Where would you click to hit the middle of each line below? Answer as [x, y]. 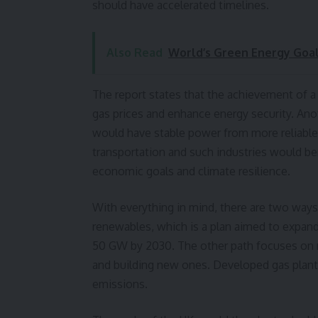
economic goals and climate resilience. [191, 171]
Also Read [135, 53]
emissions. [120, 284]
